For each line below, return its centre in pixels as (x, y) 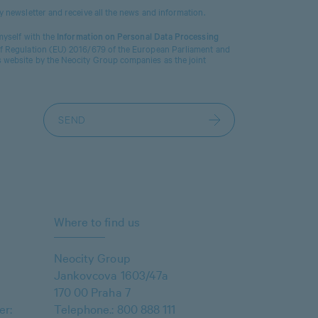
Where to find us (97, 221)
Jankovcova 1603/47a (111, 275)
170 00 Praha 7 (92, 292)
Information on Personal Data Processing (138, 38)
